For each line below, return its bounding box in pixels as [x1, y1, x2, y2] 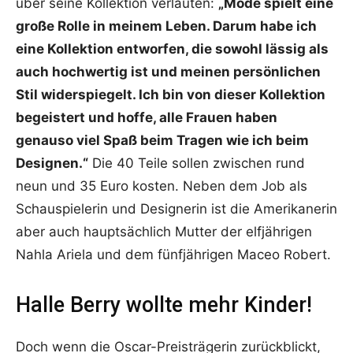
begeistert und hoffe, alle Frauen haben [16, 110, 277, 126]
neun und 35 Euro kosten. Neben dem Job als [16, 178, 307, 195]
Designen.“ [16, 155, 88, 172]
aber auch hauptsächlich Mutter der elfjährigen [16, 224, 312, 240]
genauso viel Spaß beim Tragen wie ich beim [16, 132, 309, 149]
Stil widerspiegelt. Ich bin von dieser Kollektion [16, 87, 325, 103]
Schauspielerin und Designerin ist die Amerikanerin [16, 201, 337, 217]
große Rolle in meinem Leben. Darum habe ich [16, 18, 317, 35]
